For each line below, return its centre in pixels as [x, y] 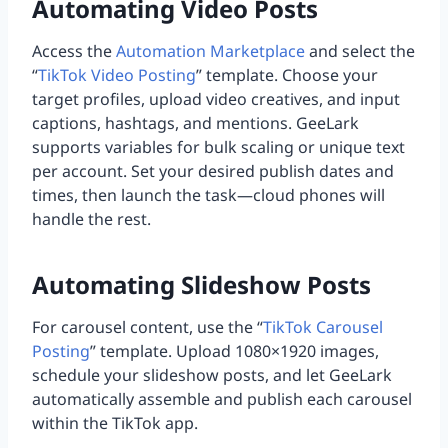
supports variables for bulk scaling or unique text [218, 147]
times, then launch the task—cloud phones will [208, 195]
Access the [74, 51]
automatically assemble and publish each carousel [222, 399]
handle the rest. [91, 219]
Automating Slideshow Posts [201, 285]
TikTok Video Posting [117, 75]
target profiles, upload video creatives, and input [216, 99]
